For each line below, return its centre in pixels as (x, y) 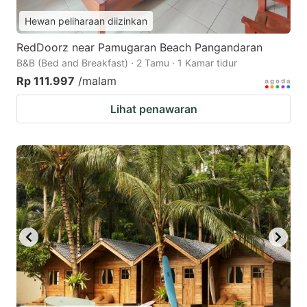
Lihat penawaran (153, 109)
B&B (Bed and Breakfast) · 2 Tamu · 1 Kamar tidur (127, 63)
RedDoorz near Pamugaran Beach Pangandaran (139, 48)
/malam (97, 81)
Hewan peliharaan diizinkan (86, 21)
